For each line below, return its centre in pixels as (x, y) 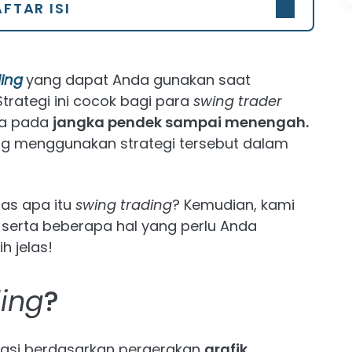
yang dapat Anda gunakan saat (138, 80)
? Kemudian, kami (233, 205)
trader (260, 101)
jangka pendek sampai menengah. (181, 122)
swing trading (124, 205)
